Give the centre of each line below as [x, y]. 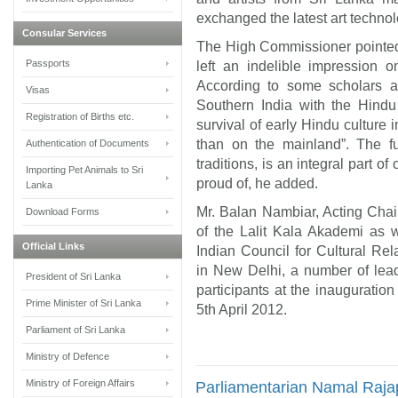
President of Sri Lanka [73, 276]
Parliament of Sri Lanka [76, 329]
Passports [48, 63]
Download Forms [63, 211]
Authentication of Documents [88, 143]
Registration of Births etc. [80, 116]
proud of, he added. [257, 183]
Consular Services [64, 32]
